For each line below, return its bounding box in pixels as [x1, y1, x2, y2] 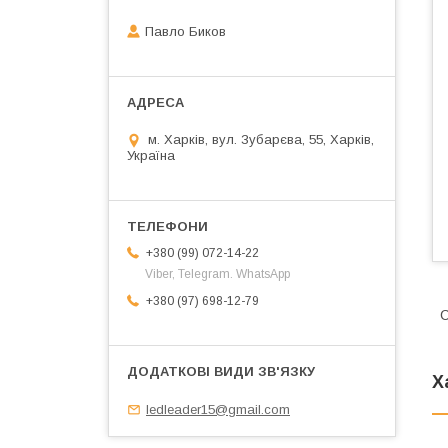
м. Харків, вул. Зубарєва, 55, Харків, [148, 132, 374, 148]
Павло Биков [145, 24, 226, 40]
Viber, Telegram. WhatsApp [145, 267, 290, 282]
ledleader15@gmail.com [146, 401, 290, 417]
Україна [127, 148, 175, 164]
